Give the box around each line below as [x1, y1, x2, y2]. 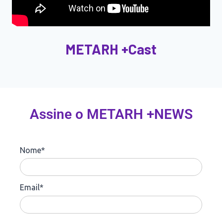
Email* [20, 183, 44, 192]
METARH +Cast [65, 41, 157, 58]
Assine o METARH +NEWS [29, 106, 193, 122]
